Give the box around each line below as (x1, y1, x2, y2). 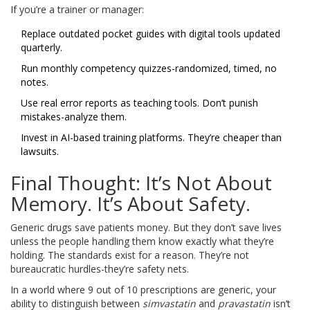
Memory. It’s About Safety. (10, 190, 250, 217)
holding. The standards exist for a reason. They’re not (10, 248, 249, 262)
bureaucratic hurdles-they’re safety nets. (10, 262, 189, 276)
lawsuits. (21, 145, 59, 158)
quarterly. (21, 41, 62, 55)
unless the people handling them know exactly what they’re (10, 235, 274, 248)
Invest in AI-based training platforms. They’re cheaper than (21, 131, 282, 145)
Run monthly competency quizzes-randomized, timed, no (21, 62, 277, 75)
